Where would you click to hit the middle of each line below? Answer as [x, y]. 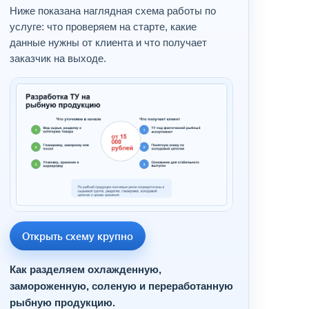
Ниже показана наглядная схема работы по [113, 11]
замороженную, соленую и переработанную [121, 286]
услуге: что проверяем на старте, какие [103, 27]
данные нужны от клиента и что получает [108, 42]
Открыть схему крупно [78, 236]
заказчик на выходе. [58, 58]
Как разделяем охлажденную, [86, 270]
